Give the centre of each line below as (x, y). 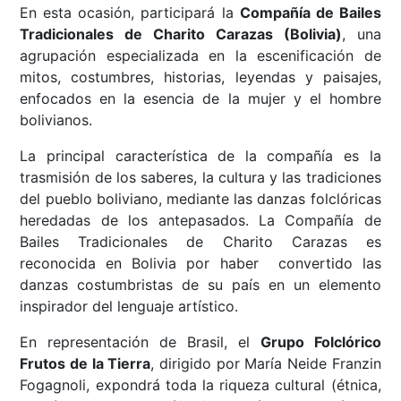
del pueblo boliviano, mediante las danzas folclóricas (200, 199)
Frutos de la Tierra (85, 364)
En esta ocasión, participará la (130, 13)
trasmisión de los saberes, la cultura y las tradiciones (200, 178)
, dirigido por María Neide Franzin (266, 364)
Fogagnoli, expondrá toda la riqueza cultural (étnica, (200, 385)
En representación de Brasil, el (140, 342)
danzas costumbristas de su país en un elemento (200, 285)
